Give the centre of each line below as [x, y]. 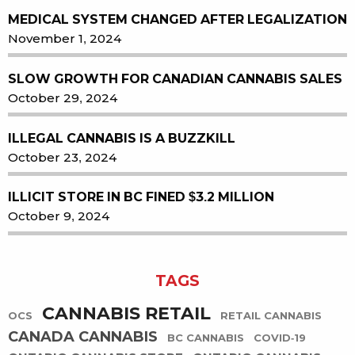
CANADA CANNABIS [83, 337]
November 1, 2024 [65, 38]
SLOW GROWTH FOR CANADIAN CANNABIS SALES [175, 78]
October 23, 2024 [62, 157]
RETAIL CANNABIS [271, 316]
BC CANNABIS [206, 338]
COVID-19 [280, 338]
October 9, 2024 [59, 216]
